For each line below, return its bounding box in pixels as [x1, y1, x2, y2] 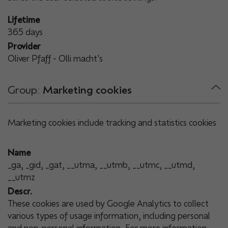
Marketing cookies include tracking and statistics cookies [8, 117, 216, 129]
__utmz [8, 172, 35, 183]
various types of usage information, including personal [8, 210, 210, 222]
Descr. [8, 186, 32, 197]
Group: [8, 82, 43, 97]
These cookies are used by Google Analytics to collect [8, 198, 209, 210]
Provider [8, 41, 41, 52]
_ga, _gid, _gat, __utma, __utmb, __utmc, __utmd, [8, 159, 195, 171]
